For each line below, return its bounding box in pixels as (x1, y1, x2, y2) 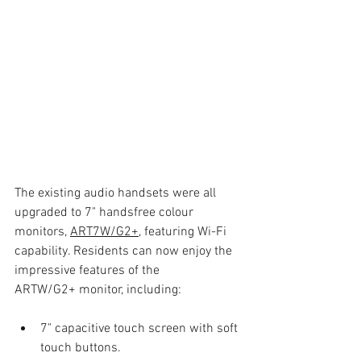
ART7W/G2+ (70, 223, 139, 240)
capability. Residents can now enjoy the (15, 243, 235, 259)
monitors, (15, 223, 70, 240)
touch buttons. (40, 339, 121, 356)
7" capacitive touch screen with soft (40, 320, 241, 337)
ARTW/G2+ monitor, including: (15, 281, 181, 298)
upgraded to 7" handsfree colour (15, 204, 197, 221)
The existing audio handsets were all (15, 185, 219, 201)
